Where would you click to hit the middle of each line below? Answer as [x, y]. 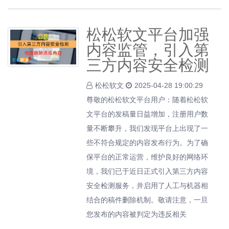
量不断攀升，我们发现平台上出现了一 [147, 128]
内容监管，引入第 [148, 50]
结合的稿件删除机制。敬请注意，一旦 [147, 200]
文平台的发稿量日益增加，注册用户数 [147, 114]
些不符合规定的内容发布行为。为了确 [147, 143]
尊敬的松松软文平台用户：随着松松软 [147, 100]
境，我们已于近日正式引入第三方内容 [147, 171]
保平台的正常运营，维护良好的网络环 [147, 157]
